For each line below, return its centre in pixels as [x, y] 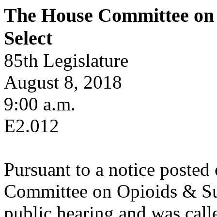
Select [28, 38]
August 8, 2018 [63, 82]
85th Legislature [66, 60]
